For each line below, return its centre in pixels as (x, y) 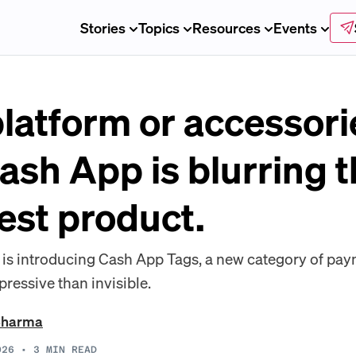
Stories (103, 27)
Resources (226, 27)
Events (295, 27)
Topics (159, 27)
